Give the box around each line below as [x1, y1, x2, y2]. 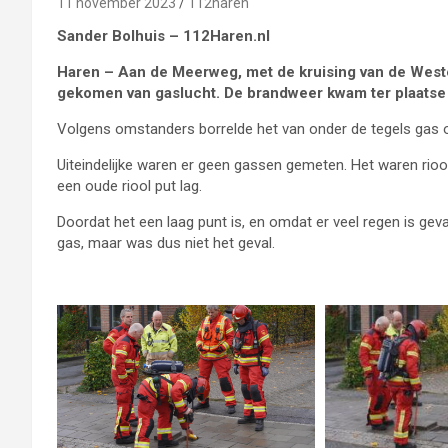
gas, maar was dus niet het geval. [57, 233, 275, 252]
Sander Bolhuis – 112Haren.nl [57, 26, 270, 45]
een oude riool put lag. [57, 176, 202, 195]
